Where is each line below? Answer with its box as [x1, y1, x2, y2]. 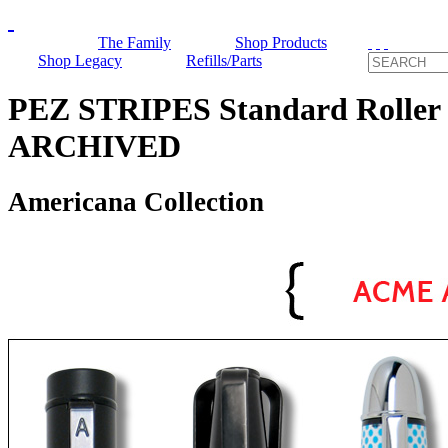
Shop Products [235, 34, 327, 51]
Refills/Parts [186, 52, 262, 69]
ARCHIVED [8, 128, 181, 165]
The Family [98, 34, 171, 51]
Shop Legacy [38, 52, 122, 69]
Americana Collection [8, 186, 264, 217]
